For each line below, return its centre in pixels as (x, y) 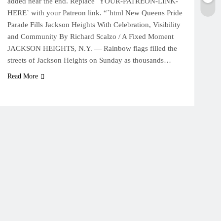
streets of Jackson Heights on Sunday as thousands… (89, 60)
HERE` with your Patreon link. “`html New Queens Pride (95, 13)
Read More (22, 76)
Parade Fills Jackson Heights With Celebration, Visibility (94, 25)
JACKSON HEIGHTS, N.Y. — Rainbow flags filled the (92, 48)
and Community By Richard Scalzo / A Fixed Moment (90, 37)
